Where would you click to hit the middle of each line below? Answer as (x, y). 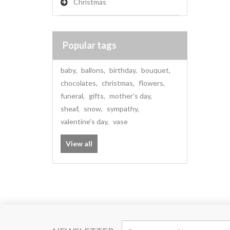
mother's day (130, 96)
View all (79, 143)
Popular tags (90, 45)
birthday (122, 70)
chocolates (78, 83)
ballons (92, 70)
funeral (72, 96)
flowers (151, 83)
